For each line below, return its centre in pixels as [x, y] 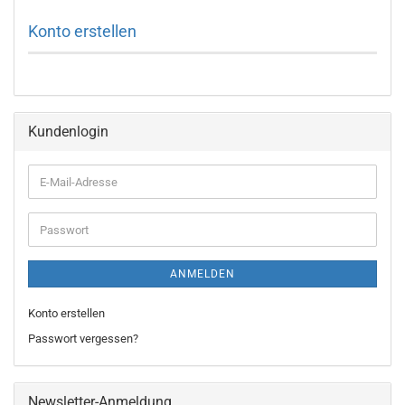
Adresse [60, 213]
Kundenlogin [68, 132]
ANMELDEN [202, 274]
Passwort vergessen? [83, 339]
